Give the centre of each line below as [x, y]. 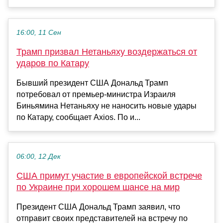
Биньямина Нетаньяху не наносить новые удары [107, 106]
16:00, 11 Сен [39, 33]
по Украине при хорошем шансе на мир [98, 187]
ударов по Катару [53, 63]
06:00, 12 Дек [39, 157]
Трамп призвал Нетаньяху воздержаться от [107, 52]
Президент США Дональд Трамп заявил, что [98, 207]
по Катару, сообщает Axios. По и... [78, 117]
